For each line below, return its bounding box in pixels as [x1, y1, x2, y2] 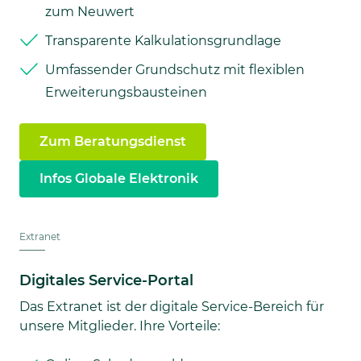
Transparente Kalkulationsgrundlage [45, 32, 281, 48]
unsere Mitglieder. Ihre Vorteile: [19, 317, 220, 334]
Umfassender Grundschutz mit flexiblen [45, 61, 305, 77]
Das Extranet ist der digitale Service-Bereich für [19, 298, 324, 314]
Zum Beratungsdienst [39, 133, 186, 149]
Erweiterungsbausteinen [45, 84, 207, 100]
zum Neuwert [45, 3, 135, 19]
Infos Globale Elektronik [39, 170, 198, 186]
